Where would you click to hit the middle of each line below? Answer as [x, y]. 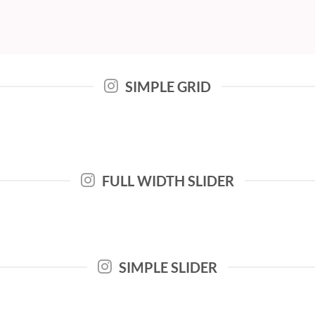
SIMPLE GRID [168, 86]
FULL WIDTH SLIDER [168, 181]
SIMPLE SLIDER [168, 267]
